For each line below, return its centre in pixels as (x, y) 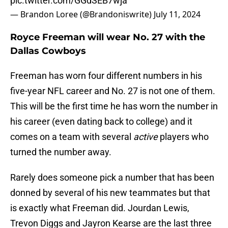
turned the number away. (61, 152)
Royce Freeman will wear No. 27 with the (108, 37)
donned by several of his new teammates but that (110, 193)
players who (184, 137)
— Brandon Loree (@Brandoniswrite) (82, 15)
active (147, 137)
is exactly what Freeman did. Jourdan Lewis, (100, 208)
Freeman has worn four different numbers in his (106, 76)
